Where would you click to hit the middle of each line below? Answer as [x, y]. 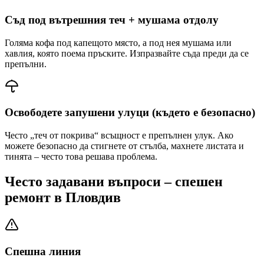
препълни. [26, 64]
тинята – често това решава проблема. [81, 156]
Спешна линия [43, 251]
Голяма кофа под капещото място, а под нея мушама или [118, 42]
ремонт [29, 197]
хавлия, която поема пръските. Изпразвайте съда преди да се [127, 53]
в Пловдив [88, 197]
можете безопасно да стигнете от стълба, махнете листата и [124, 146]
